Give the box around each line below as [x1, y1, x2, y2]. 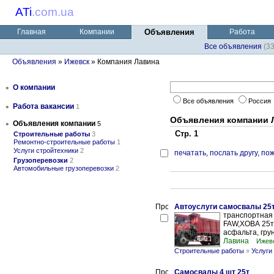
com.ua [35, 6, 74, 18]
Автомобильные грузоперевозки [13, 165, 114, 172]
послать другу [210, 149, 257, 157]
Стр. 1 [170, 129, 198, 138]
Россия [248, 97, 273, 105]
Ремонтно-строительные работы [13, 138, 115, 146]
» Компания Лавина [89, 57, 160, 66]
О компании [13, 83, 55, 92]
